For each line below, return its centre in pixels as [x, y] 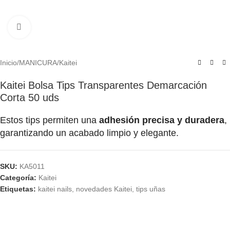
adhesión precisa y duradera [162, 120]
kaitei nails [55, 189]
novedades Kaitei [104, 189]
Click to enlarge [55, 27]
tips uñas [151, 189]
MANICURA [38, 63]
